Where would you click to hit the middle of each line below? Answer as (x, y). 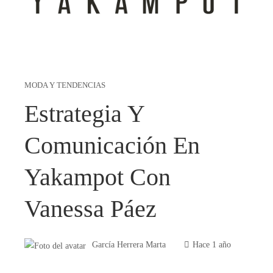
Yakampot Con (97, 177)
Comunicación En (112, 146)
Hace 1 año (212, 245)
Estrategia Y (84, 114)
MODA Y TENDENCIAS (65, 86)
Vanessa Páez (90, 209)
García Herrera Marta (129, 245)
